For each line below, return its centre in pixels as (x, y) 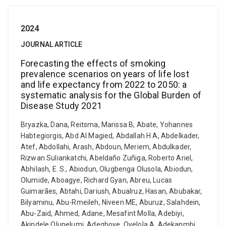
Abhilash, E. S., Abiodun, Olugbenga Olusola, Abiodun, (107, 169)
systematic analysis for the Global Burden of (111, 95)
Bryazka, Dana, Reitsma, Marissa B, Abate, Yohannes (107, 125)
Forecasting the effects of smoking (93, 63)
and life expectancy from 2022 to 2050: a (104, 84)
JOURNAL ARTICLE (52, 44)
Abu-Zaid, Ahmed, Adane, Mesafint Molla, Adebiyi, (102, 213)
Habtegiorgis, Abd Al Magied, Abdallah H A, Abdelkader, (110, 136)
